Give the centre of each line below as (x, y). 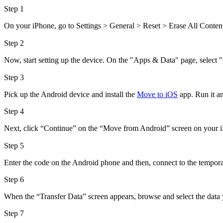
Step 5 (14, 145)
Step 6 (14, 179)
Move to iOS (157, 94)
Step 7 (14, 213)
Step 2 (14, 43)
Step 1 (14, 8)
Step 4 (14, 111)
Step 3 (14, 77)
